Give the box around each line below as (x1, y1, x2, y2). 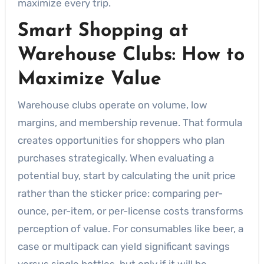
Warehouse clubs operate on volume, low (17, 98, 207, 111)
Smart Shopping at (17, 22, 189, 41)
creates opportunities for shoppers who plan (17, 134, 225, 146)
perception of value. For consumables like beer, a (17, 222, 243, 235)
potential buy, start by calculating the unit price (17, 169, 236, 181)
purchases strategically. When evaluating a (17, 151, 214, 164)
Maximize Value (17, 70, 161, 89)
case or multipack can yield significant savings (17, 240, 230, 252)
